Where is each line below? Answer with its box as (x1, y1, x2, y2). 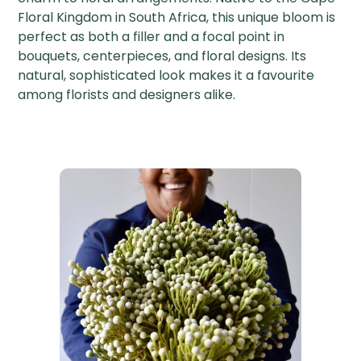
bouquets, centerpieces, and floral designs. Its (18, 47, 307, 66)
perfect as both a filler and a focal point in (18, 27, 285, 47)
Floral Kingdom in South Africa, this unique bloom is (18, 8, 336, 27)
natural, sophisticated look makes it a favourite (18, 66, 315, 85)
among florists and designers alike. (18, 85, 236, 105)
